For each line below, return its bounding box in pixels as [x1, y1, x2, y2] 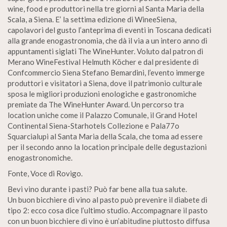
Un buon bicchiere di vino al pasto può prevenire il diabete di [8, 195, 207, 204]
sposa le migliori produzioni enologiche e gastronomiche [8, 89, 197, 98]
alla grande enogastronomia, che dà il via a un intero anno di [8, 36, 207, 45]
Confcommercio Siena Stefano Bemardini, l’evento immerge [8, 68, 205, 77]
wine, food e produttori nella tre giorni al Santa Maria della [8, 4, 204, 13]
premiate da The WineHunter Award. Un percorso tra [8, 100, 184, 109]
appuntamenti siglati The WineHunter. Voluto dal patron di [8, 47, 203, 56]
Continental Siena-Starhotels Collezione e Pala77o [8, 121, 179, 130]
